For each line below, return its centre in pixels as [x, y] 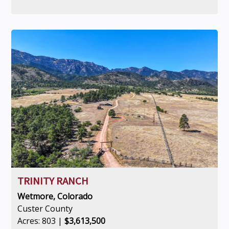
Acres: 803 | [41, 221]
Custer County [45, 209]
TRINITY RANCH [53, 181]
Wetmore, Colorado [55, 196]
